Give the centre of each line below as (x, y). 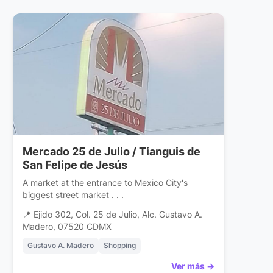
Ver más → (193, 266)
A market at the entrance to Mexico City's (105, 183)
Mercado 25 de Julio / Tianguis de (112, 152)
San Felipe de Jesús (75, 165)
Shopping (120, 246)
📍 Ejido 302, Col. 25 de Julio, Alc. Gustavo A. (113, 215)
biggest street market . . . (73, 195)
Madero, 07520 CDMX (67, 227)
